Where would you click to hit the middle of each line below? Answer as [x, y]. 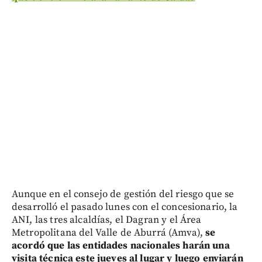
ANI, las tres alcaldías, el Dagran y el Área [107, 220]
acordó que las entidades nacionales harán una [121, 245]
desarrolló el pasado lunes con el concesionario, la [125, 207]
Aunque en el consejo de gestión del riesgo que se [123, 194]
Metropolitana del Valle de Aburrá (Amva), [109, 232]
